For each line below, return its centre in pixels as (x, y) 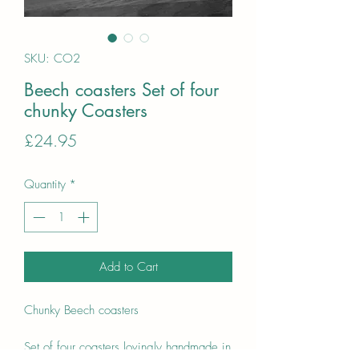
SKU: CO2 (52, 58)
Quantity (45, 184)
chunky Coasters (86, 110)
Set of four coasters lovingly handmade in (127, 347)
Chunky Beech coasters (83, 311)
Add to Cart (128, 267)
